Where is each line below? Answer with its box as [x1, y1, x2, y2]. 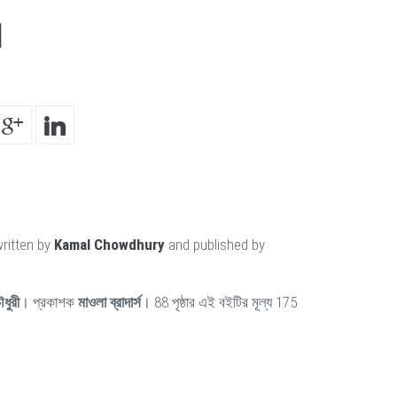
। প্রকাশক [19, 293, 78, 311]
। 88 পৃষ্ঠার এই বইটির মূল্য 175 [141, 293, 297, 311]
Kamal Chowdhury [54, 236, 165, 253]
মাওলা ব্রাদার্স [78, 293, 141, 311]
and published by [165, 236, 265, 253]
